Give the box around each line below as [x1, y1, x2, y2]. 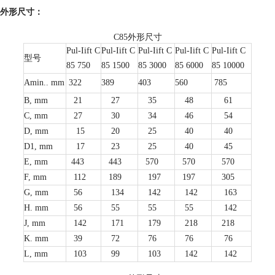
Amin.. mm [24, 78, 64, 87]
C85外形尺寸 [113, 33, 162, 42]
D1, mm [24, 142, 53, 151]
